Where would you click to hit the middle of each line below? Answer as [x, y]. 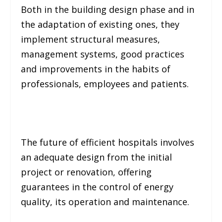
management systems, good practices [103, 54]
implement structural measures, [91, 39]
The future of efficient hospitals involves [108, 142]
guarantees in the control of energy [97, 187]
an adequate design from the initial [97, 157]
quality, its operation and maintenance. [105, 201]
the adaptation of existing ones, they [100, 25]
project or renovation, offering [86, 172]
